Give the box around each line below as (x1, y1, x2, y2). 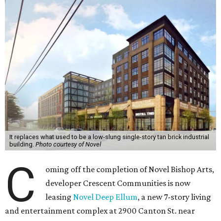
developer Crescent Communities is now (45, 178, 191, 188)
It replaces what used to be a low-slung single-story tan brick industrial (9, 133, 209, 141)
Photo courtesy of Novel (35, 141, 101, 148)
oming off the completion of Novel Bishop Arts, (45, 164, 215, 174)
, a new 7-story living (138, 192, 212, 202)
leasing (45, 192, 74, 202)
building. (9, 141, 36, 148)
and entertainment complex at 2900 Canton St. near (5, 206, 195, 216)
